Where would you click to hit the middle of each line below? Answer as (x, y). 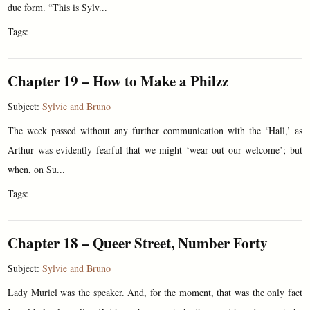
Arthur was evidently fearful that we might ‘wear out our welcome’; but (155, 150)
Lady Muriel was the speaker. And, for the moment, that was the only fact (155, 293)
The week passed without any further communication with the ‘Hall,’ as (155, 131)
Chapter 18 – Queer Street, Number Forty (138, 243)
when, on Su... (37, 170)
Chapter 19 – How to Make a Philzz (118, 81)
